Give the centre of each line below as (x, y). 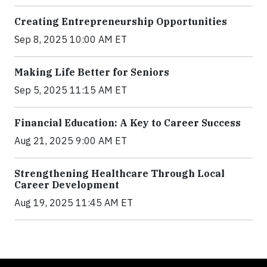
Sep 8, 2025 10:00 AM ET (71, 39)
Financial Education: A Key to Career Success (128, 123)
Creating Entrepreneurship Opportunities (121, 21)
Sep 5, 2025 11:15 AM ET (71, 90)
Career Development (67, 185)
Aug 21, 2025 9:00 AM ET (71, 141)
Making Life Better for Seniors (92, 72)
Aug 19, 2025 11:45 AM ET (74, 203)
